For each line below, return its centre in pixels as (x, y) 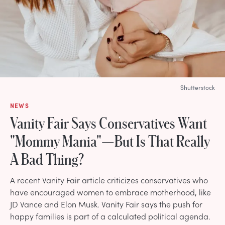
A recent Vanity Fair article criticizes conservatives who (109, 180)
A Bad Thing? (47, 158)
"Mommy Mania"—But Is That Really (110, 140)
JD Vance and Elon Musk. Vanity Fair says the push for (106, 204)
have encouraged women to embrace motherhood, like (110, 192)
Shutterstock (198, 87)
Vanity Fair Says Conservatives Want (108, 122)
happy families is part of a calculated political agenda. (110, 216)
